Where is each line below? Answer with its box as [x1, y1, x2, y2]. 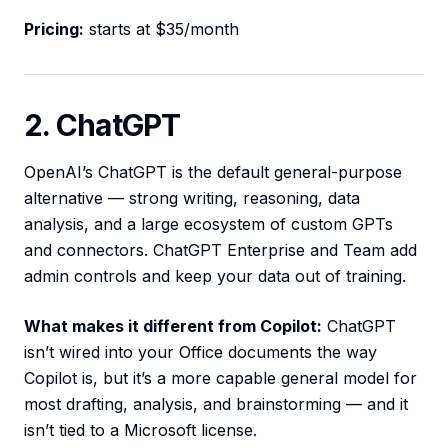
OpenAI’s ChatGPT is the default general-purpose [24, 162, 402, 183]
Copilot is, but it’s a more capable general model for [24, 368, 417, 389]
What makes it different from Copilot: [24, 316, 322, 337]
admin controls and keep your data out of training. [24, 266, 406, 287]
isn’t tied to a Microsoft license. [24, 420, 257, 441]
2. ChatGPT [24, 107, 181, 144]
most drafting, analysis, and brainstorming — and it [24, 394, 408, 415]
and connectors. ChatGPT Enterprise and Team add [24, 240, 417, 261]
